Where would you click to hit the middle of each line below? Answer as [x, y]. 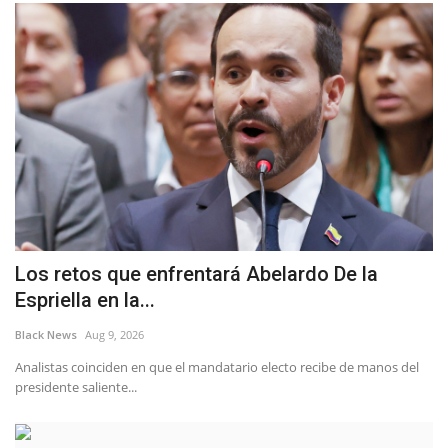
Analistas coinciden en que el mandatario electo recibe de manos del [217, 367]
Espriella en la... [85, 300]
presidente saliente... [76, 387]
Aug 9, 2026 [114, 335]
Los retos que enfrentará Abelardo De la [196, 274]
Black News [46, 335]
